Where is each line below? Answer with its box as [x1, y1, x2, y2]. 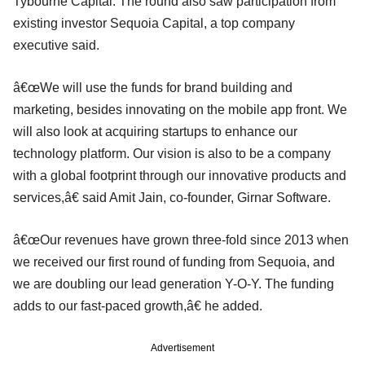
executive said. [13, 37, 99, 52]
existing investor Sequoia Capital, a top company [13, 15, 295, 30]
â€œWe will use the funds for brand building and [13, 80, 292, 95]
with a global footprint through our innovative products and [13, 168, 346, 182]
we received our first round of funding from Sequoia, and [13, 254, 335, 269]
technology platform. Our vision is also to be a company [13, 146, 331, 161]
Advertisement [151, 341, 214, 354]
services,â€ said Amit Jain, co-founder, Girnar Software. [13, 190, 331, 204]
